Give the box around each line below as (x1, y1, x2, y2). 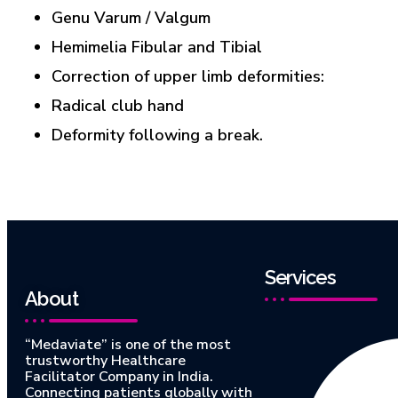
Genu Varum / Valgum (52, 7, 211, 29)
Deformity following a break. (52, 124, 263, 147)
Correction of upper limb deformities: (52, 66, 324, 88)
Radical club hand (52, 95, 184, 117)
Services (265, 266, 336, 290)
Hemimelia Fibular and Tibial (52, 36, 262, 59)
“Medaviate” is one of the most (25, 335, 231, 355)
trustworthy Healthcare (25, 351, 186, 371)
